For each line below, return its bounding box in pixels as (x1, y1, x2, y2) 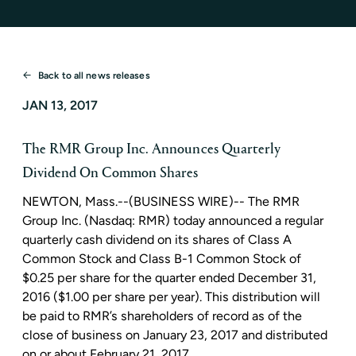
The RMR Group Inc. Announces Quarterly (22, 141, 281, 158)
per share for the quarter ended (54, 270, 238, 286)
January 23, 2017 (143, 327, 238, 343)
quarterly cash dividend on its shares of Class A (22, 232, 292, 248)
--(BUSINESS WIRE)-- (118, 194, 248, 210)
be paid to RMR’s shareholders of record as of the (22, 308, 302, 324)
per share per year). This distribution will (89, 289, 320, 305)
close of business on (22, 327, 143, 343)
